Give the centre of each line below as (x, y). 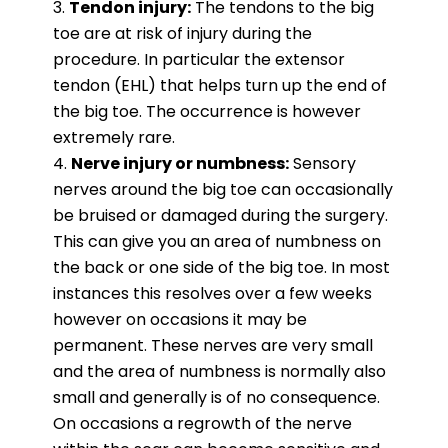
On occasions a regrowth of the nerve (202, 423)
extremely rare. (113, 137)
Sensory (322, 163)
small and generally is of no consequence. (216, 397)
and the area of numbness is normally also (219, 371)
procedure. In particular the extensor (198, 59)
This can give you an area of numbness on (216, 241)
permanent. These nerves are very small (212, 345)
